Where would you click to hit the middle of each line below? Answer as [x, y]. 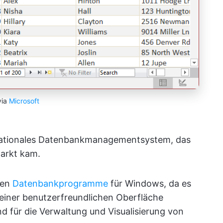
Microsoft [24, 101]
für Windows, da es [150, 183]
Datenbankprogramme [60, 183]
